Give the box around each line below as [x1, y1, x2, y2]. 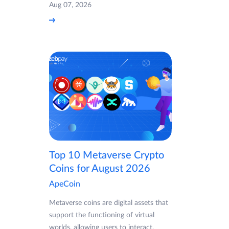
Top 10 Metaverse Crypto [49, 150, 164, 161]
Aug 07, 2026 [49, 1, 91, 9]
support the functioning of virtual [49, 212, 154, 219]
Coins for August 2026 [49, 164, 150, 174]
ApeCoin [49, 180, 80, 189]
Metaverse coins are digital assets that [49, 199, 168, 207]
